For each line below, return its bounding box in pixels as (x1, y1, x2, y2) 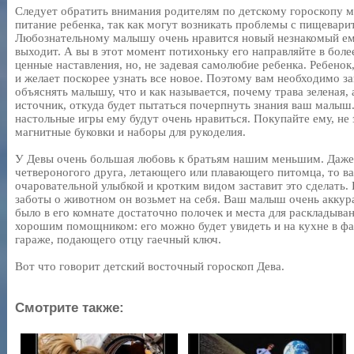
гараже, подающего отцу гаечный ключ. (15, 233, 221, 246)
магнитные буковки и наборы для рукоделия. (15, 126, 246, 138)
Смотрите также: (15, 300, 124, 315)
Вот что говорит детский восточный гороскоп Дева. (15, 260, 284, 273)
